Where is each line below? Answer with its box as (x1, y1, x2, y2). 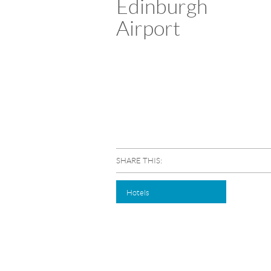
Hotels (126, 188, 149, 197)
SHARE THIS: (116, 156, 162, 165)
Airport (116, 18, 180, 40)
